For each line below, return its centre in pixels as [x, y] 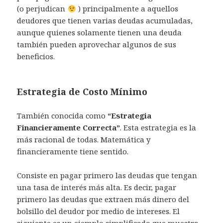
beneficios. [36, 56]
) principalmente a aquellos [127, 9]
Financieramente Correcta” [69, 128]
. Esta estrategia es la [158, 128]
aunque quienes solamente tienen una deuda [100, 33]
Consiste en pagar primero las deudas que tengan [107, 175]
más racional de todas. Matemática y [84, 140]
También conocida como [62, 116]
